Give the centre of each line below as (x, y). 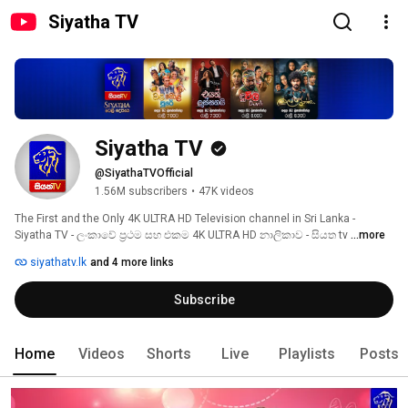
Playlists (307, 354)
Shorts (169, 354)
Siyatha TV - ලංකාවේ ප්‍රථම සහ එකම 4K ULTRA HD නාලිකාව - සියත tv (183, 235)
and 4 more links (132, 263)
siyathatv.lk (57, 263)
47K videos (226, 192)
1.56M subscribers (141, 192)
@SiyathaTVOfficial (144, 173)
